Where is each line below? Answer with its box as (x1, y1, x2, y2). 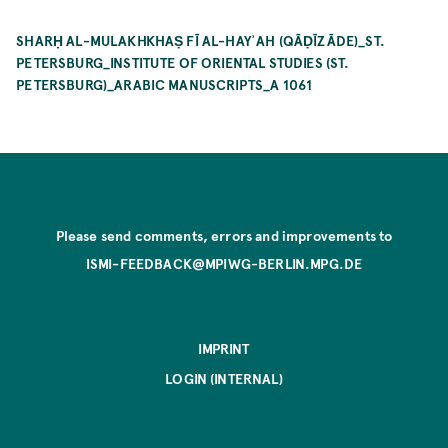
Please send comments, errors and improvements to (55, 225, 393, 245)
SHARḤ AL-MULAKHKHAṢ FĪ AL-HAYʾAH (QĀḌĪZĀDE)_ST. (16, 31, 385, 51)
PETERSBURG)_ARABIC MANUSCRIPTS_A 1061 (16, 75, 313, 95)
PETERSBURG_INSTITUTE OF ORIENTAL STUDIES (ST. (16, 53, 350, 73)
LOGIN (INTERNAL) (165, 368, 283, 388)
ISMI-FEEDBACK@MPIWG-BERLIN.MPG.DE (85, 253, 363, 273)
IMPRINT (198, 338, 250, 358)
